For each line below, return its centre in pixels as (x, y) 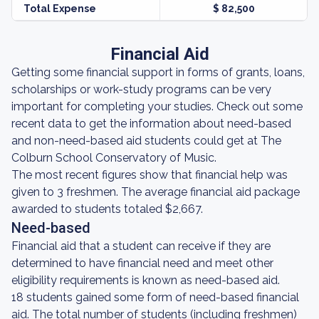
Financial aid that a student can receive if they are (141, 246)
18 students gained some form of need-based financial (155, 297)
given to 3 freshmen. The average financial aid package (156, 192)
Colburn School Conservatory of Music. (114, 158)
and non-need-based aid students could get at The (146, 141)
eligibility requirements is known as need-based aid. (146, 280)
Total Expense (60, 9)
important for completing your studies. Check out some (157, 106)
